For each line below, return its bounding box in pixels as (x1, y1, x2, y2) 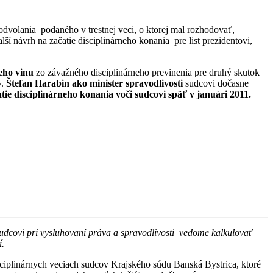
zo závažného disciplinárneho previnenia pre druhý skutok (34, 66, 260, 77)
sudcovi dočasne (183, 77, 249, 88)
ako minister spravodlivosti (72, 77, 183, 88)
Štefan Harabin (6, 77, 69, 88)
